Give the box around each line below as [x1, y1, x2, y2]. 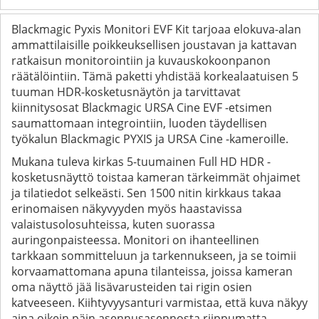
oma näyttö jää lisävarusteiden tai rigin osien [11, 278, 252, 295]
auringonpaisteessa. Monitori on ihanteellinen [11, 231, 259, 248]
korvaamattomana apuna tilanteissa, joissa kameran [11, 263, 293, 279]
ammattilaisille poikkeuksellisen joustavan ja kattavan [11, 36, 297, 53]
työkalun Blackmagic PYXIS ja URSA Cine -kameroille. [11, 130, 288, 147]
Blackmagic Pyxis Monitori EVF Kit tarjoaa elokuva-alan [11, 21, 301, 37]
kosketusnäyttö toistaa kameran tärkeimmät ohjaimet [11, 169, 300, 185]
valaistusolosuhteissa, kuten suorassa [11, 216, 215, 232]
